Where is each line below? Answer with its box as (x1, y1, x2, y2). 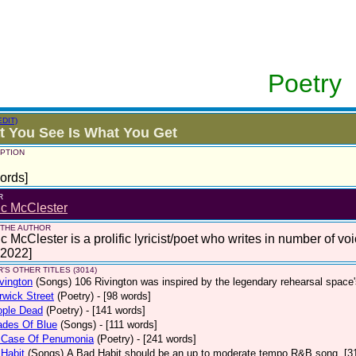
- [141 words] (86, 304, 145, 316)
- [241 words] (137, 333, 196, 345)
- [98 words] (97, 290, 151, 302)
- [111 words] (99, 319, 157, 331)
